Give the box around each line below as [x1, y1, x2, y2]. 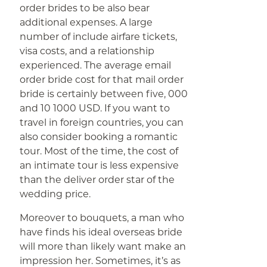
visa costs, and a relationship [20, 45, 155, 57]
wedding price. [20, 188, 91, 200]
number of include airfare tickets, [20, 31, 178, 42]
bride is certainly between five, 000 [20, 88, 188, 100]
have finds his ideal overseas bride [20, 226, 183, 238]
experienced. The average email [20, 60, 172, 71]
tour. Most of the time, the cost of [20, 145, 179, 157]
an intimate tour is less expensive [20, 160, 179, 171]
